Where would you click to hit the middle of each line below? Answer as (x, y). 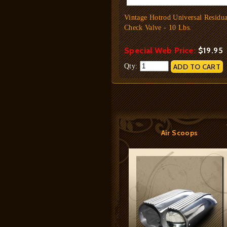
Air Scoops (179, 133)
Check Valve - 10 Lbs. (158, 28)
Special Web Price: (161, 50)
